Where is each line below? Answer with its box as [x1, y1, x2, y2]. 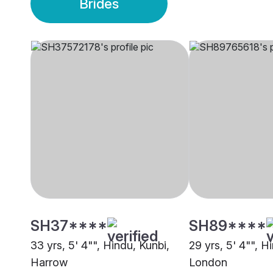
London [189, 256, 227, 269]
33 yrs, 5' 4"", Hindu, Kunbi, [30, 239, 169, 252]
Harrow [30, 256, 68, 269]
